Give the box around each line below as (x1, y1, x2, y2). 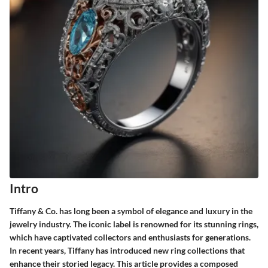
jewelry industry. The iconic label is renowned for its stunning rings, (10, 218, 258, 229)
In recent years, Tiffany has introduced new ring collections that (10, 245, 245, 255)
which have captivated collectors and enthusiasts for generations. (10, 232, 251, 242)
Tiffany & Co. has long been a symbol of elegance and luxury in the (10, 205, 252, 216)
